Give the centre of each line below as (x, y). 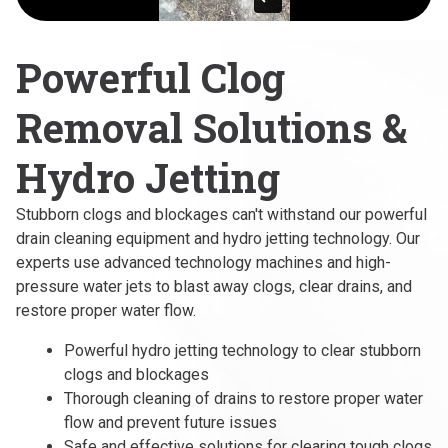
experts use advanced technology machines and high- (203, 263)
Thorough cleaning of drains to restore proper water (243, 399)
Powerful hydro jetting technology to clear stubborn (242, 351)
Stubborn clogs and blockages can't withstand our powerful (221, 215)
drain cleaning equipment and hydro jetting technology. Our (218, 239)
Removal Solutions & (211, 128)
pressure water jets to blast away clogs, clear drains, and (214, 287)
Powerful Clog (150, 78)
